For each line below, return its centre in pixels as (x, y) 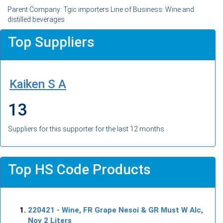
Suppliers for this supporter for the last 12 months (86, 129)
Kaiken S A (38, 84)
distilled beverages (36, 19)
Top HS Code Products (79, 169)
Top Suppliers (51, 42)
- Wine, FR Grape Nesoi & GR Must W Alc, (129, 210)
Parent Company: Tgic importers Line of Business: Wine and (101, 9)
